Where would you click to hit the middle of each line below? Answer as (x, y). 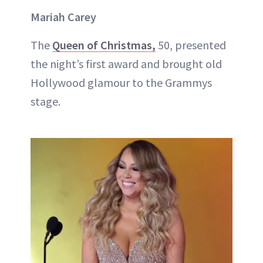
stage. (45, 101)
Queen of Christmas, (104, 45)
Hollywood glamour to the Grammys (121, 82)
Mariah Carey (63, 16)
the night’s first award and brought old (126, 63)
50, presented (191, 45)
